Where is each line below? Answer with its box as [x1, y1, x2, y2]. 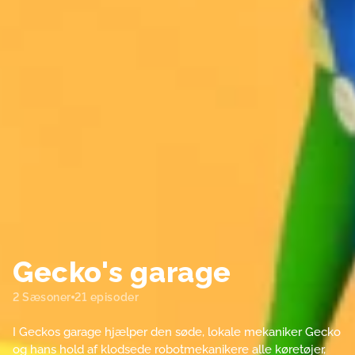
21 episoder [74, 290, 139, 303]
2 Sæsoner [13, 290, 72, 303]
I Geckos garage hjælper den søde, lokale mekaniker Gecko [13, 324, 341, 339]
